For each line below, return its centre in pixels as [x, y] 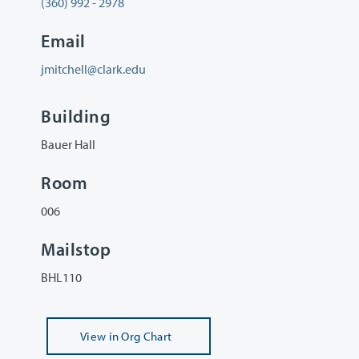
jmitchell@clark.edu [93, 69]
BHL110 [61, 278]
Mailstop [76, 250]
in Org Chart [140, 337]
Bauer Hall [68, 144]
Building [76, 116]
